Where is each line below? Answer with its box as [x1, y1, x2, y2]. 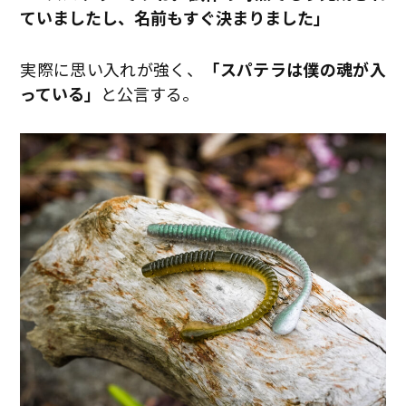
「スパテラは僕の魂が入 [203, 57, 386, 82]
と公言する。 [101, 82, 199, 106]
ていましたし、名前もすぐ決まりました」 [20, 5, 331, 30]
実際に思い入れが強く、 [20, 57, 204, 82]
